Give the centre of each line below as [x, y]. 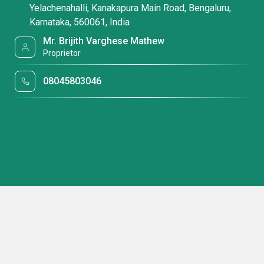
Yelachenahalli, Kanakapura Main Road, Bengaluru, [130, 8]
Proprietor [62, 53]
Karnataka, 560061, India [80, 22]
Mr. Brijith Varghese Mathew [104, 41]
